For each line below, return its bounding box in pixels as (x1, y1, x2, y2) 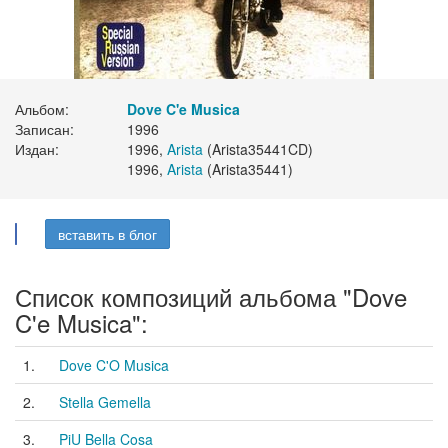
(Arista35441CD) (203, 139, 313, 159)
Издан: (15, 139, 59, 159)
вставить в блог (58, 224, 157, 244)
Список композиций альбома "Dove (15, 279, 407, 314)
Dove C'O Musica (59, 355, 169, 375)
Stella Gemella (59, 392, 151, 412)
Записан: (15, 119, 74, 139)
